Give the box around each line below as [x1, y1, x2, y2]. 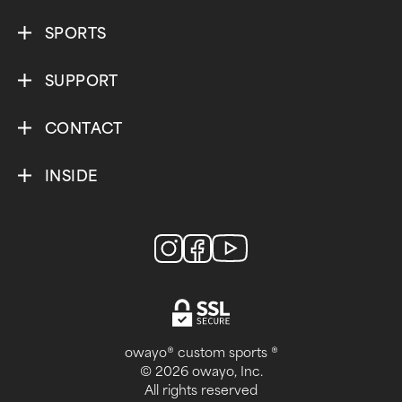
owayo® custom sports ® [124, 345, 278, 361]
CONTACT [45, 119, 123, 137]
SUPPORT [45, 72, 118, 90]
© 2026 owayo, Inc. [139, 363, 263, 380]
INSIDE [45, 167, 98, 185]
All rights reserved [144, 382, 258, 398]
